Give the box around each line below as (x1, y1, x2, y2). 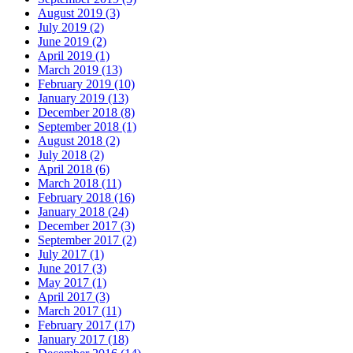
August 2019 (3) (38, 6, 120, 20)
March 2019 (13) (38, 62, 122, 76)
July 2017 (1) (38, 247, 104, 261)
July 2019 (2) (38, 20, 104, 34)
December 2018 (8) (38, 105, 135, 119)
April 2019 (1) (38, 48, 110, 62)
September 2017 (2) (38, 232, 136, 247)
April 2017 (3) (38, 289, 110, 303)
